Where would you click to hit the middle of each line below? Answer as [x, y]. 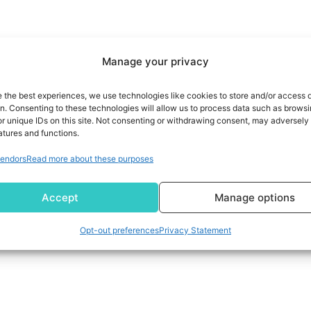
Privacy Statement [195, 230]
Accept [60, 197]
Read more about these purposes [90, 159]
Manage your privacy [155, 61]
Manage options [254, 197]
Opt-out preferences [119, 230]
